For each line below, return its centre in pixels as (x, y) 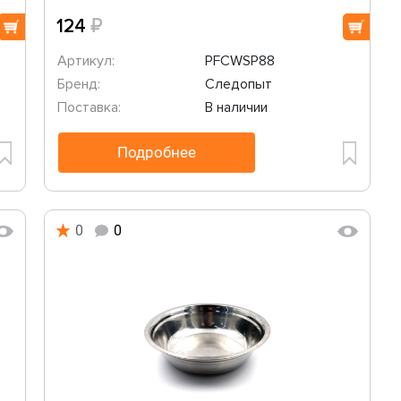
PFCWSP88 (239, 61)
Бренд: (79, 84)
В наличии (236, 107)
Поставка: (89, 107)
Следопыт (238, 84)
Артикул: (86, 61)
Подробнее (157, 152)
